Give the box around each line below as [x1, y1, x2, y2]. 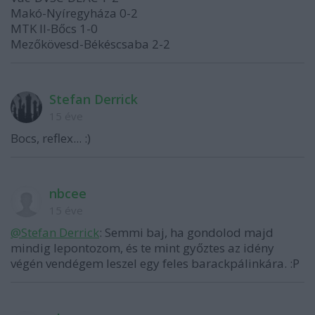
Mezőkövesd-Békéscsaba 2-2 [11, 36, 170, 52]
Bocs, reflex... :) [11, 130, 91, 146]
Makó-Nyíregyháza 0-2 [11, 5, 138, 21]
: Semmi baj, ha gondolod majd [99, 224, 274, 240]
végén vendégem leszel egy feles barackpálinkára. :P [11, 255, 300, 271]
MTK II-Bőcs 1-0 [11, 20, 98, 37]
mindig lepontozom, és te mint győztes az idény [11, 240, 274, 256]
